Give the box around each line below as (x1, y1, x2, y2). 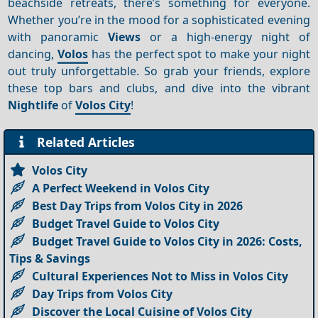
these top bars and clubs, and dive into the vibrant (8, 79, 310, 96)
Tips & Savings (9, 250, 91, 266)
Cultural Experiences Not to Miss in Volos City (32, 268, 289, 284)
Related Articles (30, 133, 136, 150)
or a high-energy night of (141, 28, 310, 45)
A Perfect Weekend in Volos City (32, 180, 210, 196)
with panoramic (8, 28, 109, 45)
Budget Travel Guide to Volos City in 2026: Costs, (32, 233, 303, 249)
